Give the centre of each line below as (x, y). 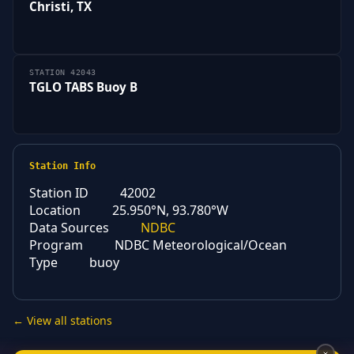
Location (55, 211)
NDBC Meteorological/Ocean (201, 245)
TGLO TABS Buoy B (83, 87)
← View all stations (62, 321)
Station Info (62, 166)
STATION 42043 (63, 72)
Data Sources (69, 228)
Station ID (59, 193)
